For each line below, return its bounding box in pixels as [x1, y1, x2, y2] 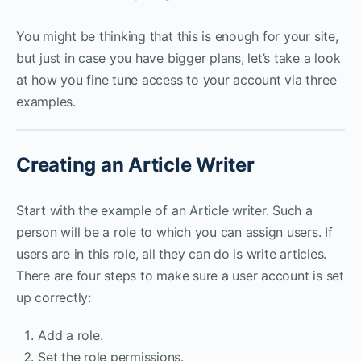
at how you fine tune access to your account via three [16, 71, 337, 88]
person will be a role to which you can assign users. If [16, 223, 333, 240]
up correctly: [16, 288, 91, 305]
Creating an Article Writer [16, 152, 255, 176]
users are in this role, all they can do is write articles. [16, 245, 327, 262]
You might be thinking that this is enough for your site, [16, 27, 338, 44]
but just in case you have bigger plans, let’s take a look [16, 49, 341, 66]
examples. [16, 93, 76, 110]
